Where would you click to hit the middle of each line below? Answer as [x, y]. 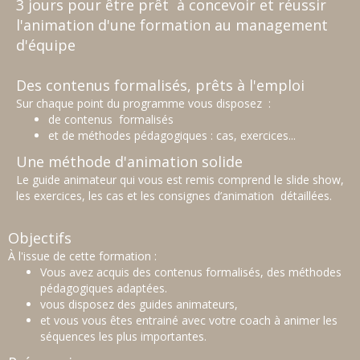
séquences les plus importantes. [123, 337]
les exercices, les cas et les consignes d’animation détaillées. [174, 196]
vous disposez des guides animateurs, [141, 305]
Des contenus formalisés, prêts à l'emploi [160, 86]
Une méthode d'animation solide [129, 162]
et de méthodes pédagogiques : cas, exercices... [172, 136]
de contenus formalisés [112, 120]
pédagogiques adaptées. [104, 288]
